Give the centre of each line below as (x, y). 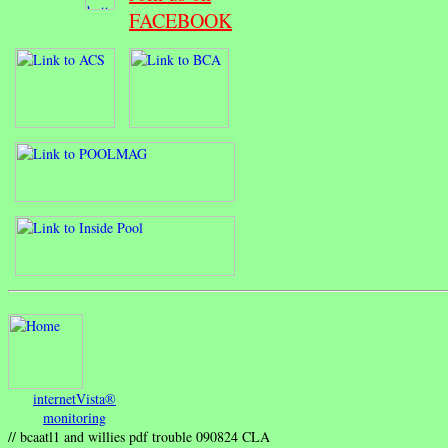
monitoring (74, 417)
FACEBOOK (180, 20)
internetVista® (74, 398)
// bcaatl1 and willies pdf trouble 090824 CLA (139, 436)
